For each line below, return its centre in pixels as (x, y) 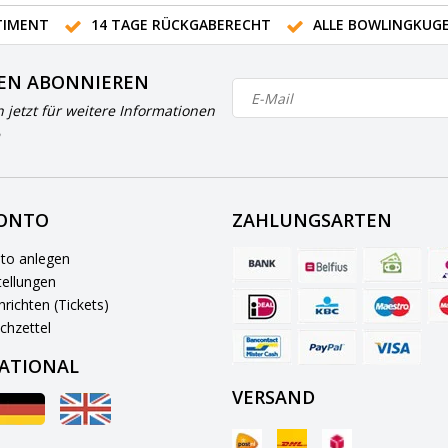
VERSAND (273, 397)
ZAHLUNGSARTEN (311, 220)
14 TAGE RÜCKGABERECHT (180, 25)
